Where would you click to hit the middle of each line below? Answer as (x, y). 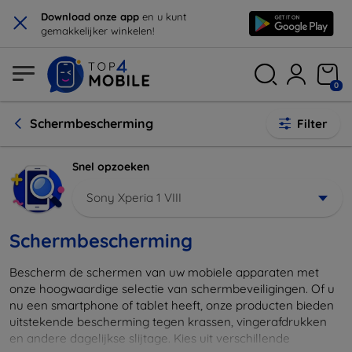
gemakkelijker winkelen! (97, 31)
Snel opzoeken (111, 167)
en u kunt (164, 16)
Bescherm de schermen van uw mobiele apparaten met (164, 272)
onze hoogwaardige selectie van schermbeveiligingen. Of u (172, 288)
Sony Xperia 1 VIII (134, 197)
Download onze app (92, 16)
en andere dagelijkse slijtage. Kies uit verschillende (150, 338)
